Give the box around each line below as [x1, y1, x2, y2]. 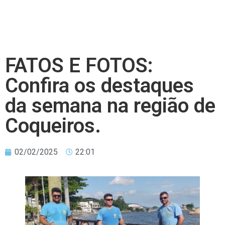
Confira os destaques [5, 74, 194, 97]
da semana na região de [5, 94, 215, 118]
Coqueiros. [5, 114, 101, 138]
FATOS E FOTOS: [5, 54, 153, 77]
